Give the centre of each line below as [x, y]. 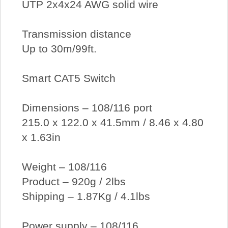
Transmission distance [76, 34]
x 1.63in [41, 137]
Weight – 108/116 [64, 167]
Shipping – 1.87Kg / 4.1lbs [86, 196]
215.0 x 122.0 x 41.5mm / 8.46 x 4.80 [112, 123]
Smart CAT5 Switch [68, 78]
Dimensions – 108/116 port [87, 108]
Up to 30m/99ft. [59, 49]
